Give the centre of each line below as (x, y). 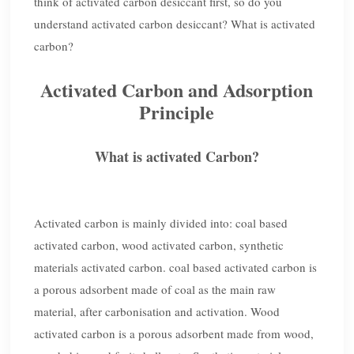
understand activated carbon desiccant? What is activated (175, 24)
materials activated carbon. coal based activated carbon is (176, 267)
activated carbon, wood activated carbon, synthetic (159, 245)
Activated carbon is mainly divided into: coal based (161, 223)
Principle (177, 112)
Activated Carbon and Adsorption (177, 90)
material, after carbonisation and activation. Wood (157, 312)
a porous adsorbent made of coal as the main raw (155, 290)
